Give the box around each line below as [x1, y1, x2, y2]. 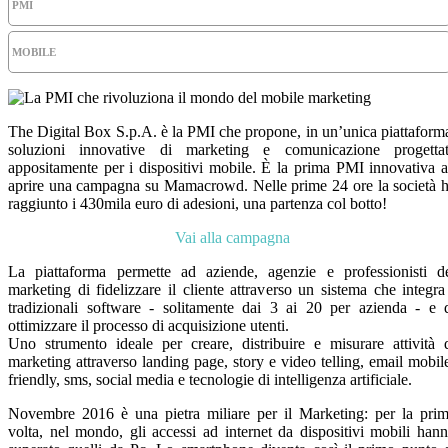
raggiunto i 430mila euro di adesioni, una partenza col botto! [8, 195, 387, 212]
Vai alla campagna [174, 229, 290, 246]
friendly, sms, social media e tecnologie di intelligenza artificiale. [8, 371, 412, 388]
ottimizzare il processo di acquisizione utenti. [8, 317, 289, 334]
